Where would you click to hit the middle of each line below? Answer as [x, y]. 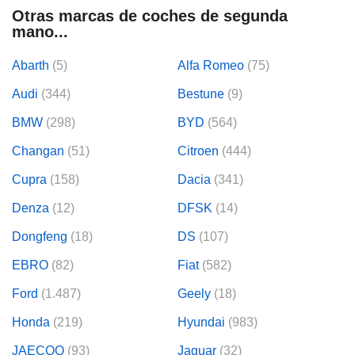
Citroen [198, 151]
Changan [38, 151]
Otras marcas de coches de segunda [150, 16]
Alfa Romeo [211, 66]
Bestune [201, 94]
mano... [40, 32]
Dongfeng [40, 237]
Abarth [31, 66]
